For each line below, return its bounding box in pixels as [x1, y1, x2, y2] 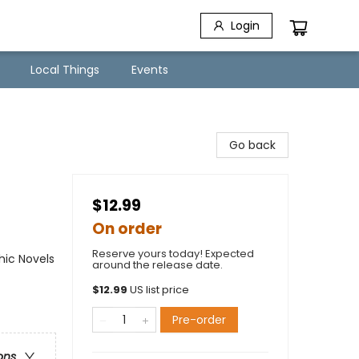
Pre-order [172, 312, 226, 328]
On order [92, 218, 162, 240]
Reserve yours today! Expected [92, 246, 254, 261]
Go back [229, 137, 276, 153]
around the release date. [92, 257, 223, 272]
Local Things [30, 62, 99, 78]
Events [131, 62, 168, 78]
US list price [130, 283, 189, 296]
